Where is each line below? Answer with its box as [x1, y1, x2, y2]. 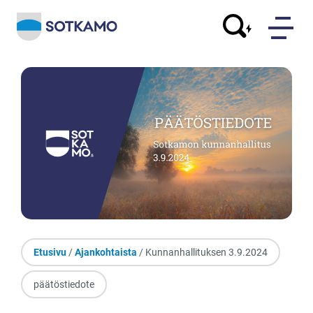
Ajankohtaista [75, 247, 137, 259]
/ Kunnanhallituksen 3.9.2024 [137, 247, 268, 259]
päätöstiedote [34, 279, 94, 291]
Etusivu [34, 247, 66, 259]
